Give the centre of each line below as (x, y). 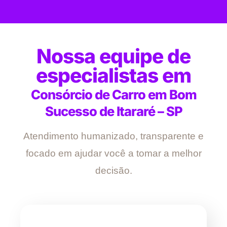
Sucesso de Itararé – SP (113, 111)
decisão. (113, 171)
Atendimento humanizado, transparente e (113, 136)
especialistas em (113, 75)
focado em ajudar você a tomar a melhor (113, 154)
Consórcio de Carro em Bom (113, 95)
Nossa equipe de (113, 56)
